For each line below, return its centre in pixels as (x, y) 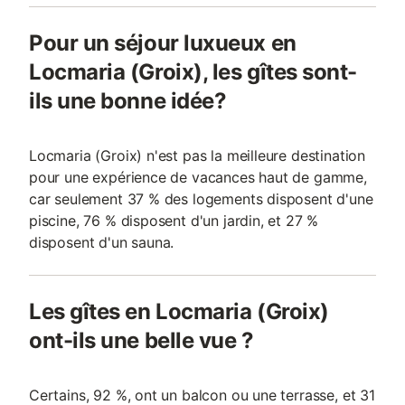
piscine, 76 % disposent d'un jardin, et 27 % (174, 221)
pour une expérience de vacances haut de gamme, (198, 177)
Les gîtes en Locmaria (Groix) (179, 311)
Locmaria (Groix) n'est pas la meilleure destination (198, 155)
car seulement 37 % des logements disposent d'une (201, 199)
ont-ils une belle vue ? (141, 340)
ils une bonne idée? (128, 101)
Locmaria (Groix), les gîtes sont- (193, 72)
